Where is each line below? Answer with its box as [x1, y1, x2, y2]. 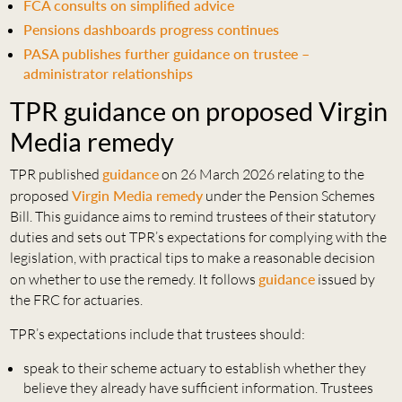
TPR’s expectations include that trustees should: [9, 324, 305, 343]
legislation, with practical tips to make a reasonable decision [9, 248, 375, 267]
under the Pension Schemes [202, 186, 375, 205]
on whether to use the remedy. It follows [9, 269, 258, 288]
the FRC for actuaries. [9, 290, 143, 309]
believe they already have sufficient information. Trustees [22, 378, 373, 397]
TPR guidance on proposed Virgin [9, 95, 388, 127]
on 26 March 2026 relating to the [158, 164, 364, 183]
